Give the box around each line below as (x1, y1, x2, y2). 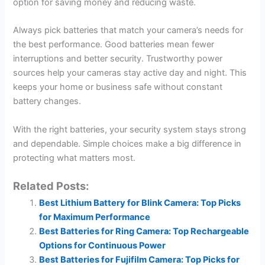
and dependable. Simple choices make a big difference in (13, 138, 242, 149)
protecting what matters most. (13, 152, 136, 163)
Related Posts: (13, 179, 89, 193)
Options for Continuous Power (39, 240, 166, 251)
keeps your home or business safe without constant (13, 82, 223, 93)
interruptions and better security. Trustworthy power (13, 53, 223, 64)
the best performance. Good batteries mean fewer (13, 39, 215, 50)
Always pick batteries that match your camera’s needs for (13, 25, 244, 36)
